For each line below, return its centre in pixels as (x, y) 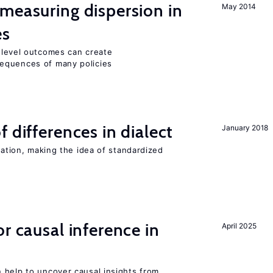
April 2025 (239, 226)
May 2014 (239, 6)
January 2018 (245, 128)
